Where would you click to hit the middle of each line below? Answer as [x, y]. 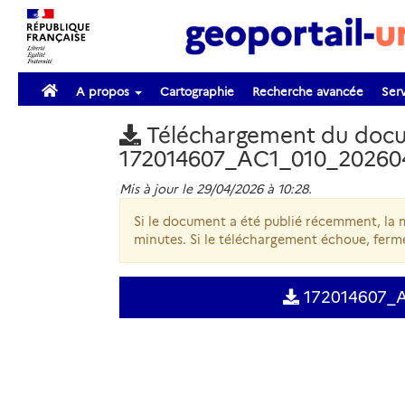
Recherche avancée [308, 91]
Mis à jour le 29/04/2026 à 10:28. [215, 189]
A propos [104, 91]
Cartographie [197, 91]
